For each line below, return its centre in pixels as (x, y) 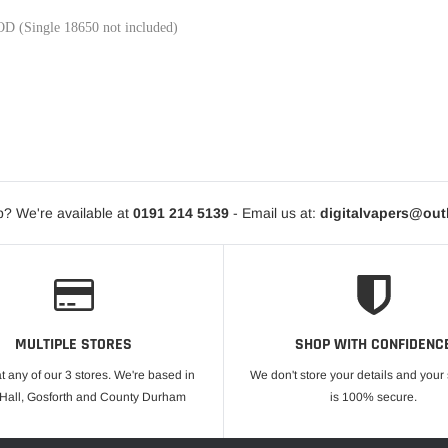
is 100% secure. (374, 397)
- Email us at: (274, 213)
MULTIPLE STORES (74, 345)
